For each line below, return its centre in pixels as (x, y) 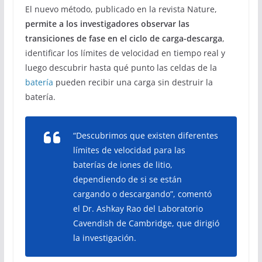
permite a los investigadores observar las (107, 23)
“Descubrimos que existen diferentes (145, 135)
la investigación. (104, 237)
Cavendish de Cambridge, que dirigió (146, 223)
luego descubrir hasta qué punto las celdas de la (121, 67)
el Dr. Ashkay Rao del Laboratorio (138, 208)
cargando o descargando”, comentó (142, 194)
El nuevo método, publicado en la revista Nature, (121, 9)
